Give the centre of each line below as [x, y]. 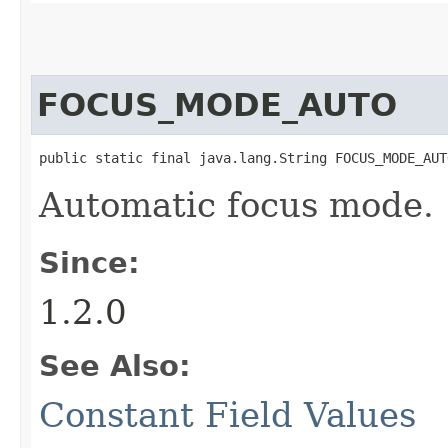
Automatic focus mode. [236, 204]
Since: [89, 262]
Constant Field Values [227, 414]
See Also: [115, 365]
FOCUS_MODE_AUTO [217, 104]
